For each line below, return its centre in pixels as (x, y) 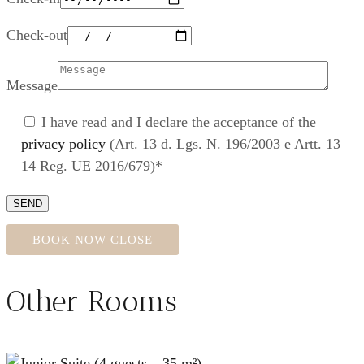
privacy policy (63, 143)
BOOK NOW (69, 239)
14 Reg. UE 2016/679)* (92, 165)
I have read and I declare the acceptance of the (179, 121)
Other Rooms (92, 301)
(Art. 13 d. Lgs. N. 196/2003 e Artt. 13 (223, 143)
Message (32, 85)
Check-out (37, 35)
